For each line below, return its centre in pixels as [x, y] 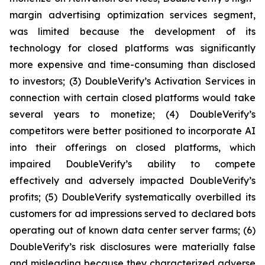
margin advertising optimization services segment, [132, 15]
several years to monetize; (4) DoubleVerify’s [132, 114]
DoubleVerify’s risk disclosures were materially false [132, 247]
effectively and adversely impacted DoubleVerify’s [132, 180]
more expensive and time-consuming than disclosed [132, 64]
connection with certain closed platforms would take [132, 98]
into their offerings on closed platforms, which [132, 147]
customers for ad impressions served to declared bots [132, 214]
